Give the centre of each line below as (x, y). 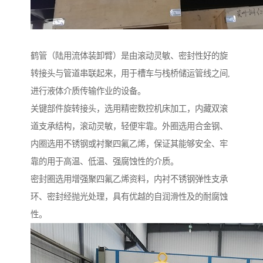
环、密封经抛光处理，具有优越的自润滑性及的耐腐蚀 (129, 197)
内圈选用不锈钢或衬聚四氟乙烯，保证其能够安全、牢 (129, 144)
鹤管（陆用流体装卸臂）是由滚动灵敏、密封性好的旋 (129, 56)
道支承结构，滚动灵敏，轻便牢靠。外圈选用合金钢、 (129, 127)
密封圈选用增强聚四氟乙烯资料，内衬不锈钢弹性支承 (129, 179)
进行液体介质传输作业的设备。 (88, 91)
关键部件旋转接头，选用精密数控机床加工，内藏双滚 (129, 109)
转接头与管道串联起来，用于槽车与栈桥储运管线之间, (130, 74)
